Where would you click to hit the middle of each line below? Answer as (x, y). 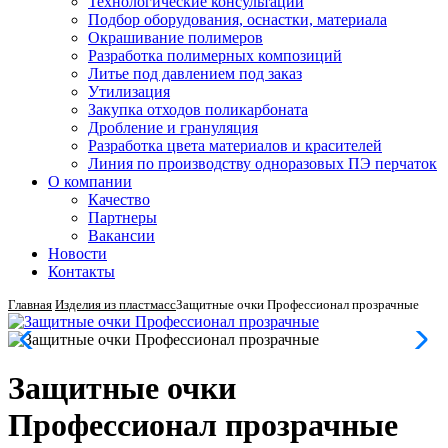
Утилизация (129, 91)
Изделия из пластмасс (115, 304)
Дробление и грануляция (173, 127)
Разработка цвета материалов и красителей (235, 145)
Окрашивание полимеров (175, 37)
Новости (77, 253)
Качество (119, 199)
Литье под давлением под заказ (195, 73)
